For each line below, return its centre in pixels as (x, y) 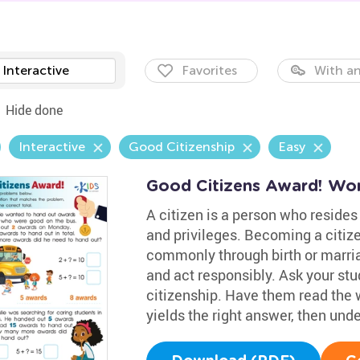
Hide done (34, 110)
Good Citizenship (181, 147)
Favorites (209, 70)
